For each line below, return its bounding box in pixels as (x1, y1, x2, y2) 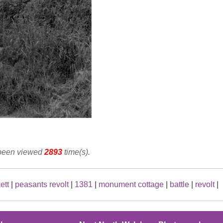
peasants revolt (15, 180, 69, 189)
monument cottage (99, 180, 164, 189)
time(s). (62, 148, 90, 157)
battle (170, 180, 189, 189)
